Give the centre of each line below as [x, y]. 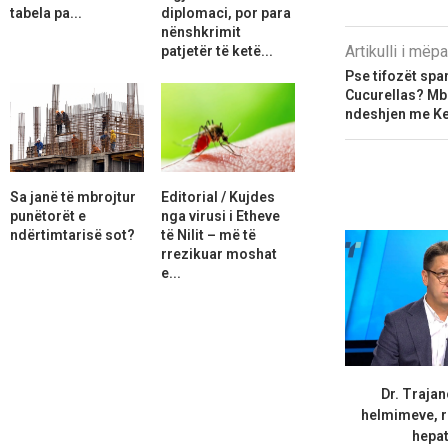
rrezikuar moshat [218, 253]
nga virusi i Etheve [220, 215]
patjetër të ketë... [216, 50]
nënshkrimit [200, 31]
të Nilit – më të [208, 234]
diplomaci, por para [225, 12]
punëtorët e [48, 215]
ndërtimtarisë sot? [72, 234]
